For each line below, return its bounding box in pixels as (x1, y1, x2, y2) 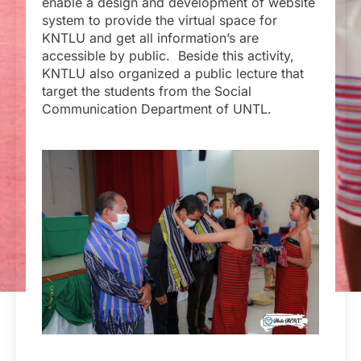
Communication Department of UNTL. (42, 100, 272, 117)
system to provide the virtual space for (42, 11, 277, 28)
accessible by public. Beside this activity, (42, 47, 294, 64)
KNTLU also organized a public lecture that (42, 64, 304, 81)
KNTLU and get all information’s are (42, 29, 259, 46)
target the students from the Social (42, 82, 251, 99)
